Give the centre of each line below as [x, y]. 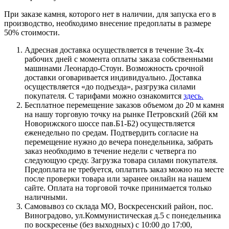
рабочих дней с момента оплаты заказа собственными [119, 59]
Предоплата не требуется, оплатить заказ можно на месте [124, 169]
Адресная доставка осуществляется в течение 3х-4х [114, 50]
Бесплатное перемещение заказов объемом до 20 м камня [124, 105]
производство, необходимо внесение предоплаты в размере [108, 23]
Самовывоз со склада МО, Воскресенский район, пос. [119, 206]
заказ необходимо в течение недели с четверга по [110, 151]
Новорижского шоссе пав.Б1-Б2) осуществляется [110, 123]
